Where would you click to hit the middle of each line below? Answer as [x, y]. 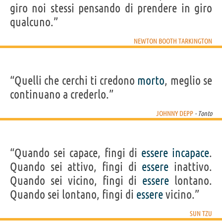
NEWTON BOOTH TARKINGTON [173, 41]
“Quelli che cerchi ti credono [74, 80]
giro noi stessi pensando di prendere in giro [111, 8]
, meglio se [189, 80]
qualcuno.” [34, 22]
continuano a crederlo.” [62, 94]
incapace [191, 153]
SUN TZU [201, 213]
